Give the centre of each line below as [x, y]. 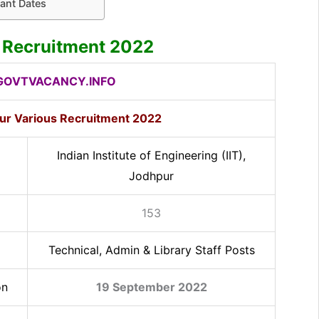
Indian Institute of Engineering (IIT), [151, 155]
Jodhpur [151, 176]
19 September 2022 [151, 287]
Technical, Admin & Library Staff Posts [151, 250]
